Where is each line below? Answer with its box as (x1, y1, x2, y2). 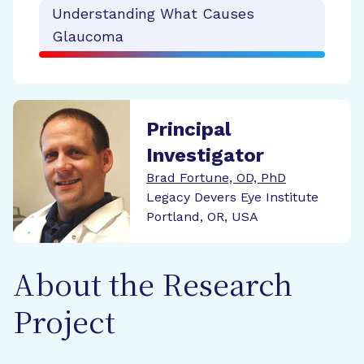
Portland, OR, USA (146, 209, 258, 224)
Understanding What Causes (52, 5, 254, 22)
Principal (146, 118, 231, 141)
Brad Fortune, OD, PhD (146, 170, 286, 185)
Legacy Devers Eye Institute (146, 189, 318, 205)
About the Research (13, 271, 292, 304)
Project (13, 309, 115, 341)
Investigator (146, 144, 264, 167)
